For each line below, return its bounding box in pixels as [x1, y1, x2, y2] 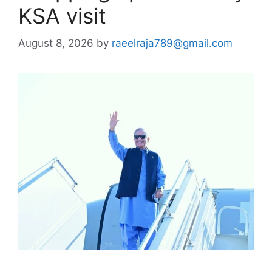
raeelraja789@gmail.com [112, 36, 233, 49]
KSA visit [18, 3, 106, 29]
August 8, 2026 [18, 36, 93, 49]
